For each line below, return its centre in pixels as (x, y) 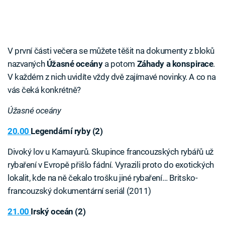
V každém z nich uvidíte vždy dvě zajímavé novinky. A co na (112, 77)
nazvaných (27, 64)
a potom (119, 64)
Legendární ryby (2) (67, 131)
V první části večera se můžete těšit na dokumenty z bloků (111, 51)
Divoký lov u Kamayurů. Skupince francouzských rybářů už (110, 152)
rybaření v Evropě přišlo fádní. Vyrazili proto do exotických (111, 165)
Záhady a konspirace (174, 64)
